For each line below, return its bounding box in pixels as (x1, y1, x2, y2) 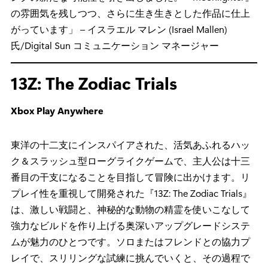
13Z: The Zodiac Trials (11, 71, 177, 94)
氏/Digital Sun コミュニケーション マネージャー (11, 38, 219, 51)
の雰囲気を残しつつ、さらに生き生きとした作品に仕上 (11, 6, 250, 19)
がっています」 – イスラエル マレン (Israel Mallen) (11, 22, 227, 35)
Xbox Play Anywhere (11, 103, 103, 117)
